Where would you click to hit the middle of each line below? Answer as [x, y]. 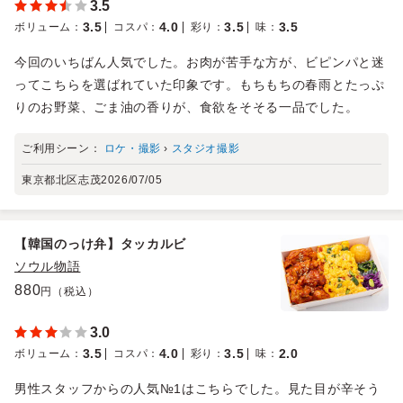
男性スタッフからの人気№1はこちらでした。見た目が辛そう [197, 388]
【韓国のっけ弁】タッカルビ [101, 243]
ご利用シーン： [63, 148]
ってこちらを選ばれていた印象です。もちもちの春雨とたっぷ [200, 84]
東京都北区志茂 [62, 179]
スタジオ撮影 [206, 148]
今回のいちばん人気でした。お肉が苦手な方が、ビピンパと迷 [200, 62]
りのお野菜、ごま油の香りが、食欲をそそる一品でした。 [187, 107]
